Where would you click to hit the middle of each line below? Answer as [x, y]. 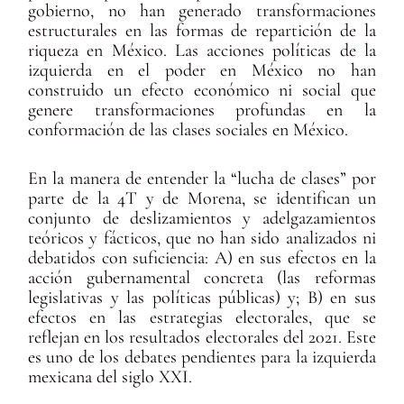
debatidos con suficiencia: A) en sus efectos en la [202, 258]
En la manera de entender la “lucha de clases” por [202, 179]
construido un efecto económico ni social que [202, 91]
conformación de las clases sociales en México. [188, 130]
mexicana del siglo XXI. [110, 377]
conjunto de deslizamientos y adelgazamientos [202, 219]
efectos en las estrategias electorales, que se [202, 318]
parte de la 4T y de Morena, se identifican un [202, 199]
